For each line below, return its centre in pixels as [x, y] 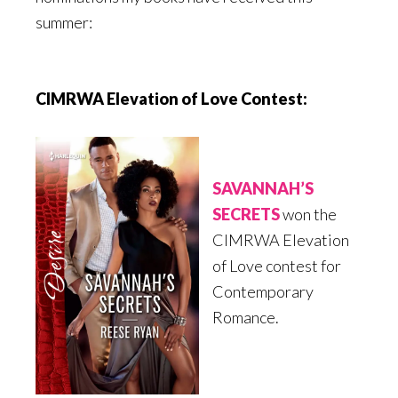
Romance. [245, 317]
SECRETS [246, 214]
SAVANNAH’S [263, 188]
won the [308, 214]
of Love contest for [276, 265]
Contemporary [263, 291]
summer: [64, 22]
